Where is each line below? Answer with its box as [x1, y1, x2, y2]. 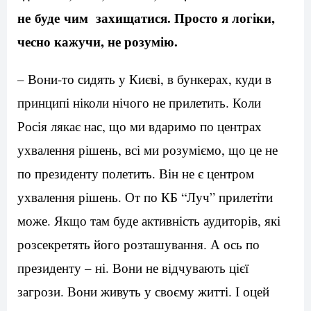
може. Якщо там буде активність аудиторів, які [17, 212, 280, 230]
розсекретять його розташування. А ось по [17, 235, 260, 253]
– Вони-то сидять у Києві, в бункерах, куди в [17, 70, 271, 88]
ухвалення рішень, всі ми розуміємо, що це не [17, 141, 278, 159]
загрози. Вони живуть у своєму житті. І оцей [17, 283, 269, 301]
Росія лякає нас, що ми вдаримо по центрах [17, 117, 262, 135]
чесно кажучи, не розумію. [17, 32, 178, 51]
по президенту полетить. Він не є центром [17, 165, 254, 183]
